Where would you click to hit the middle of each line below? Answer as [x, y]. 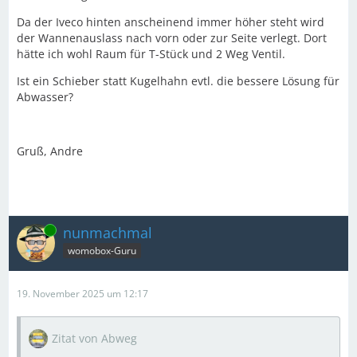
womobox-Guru [102, 251]
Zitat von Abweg [94, 338]
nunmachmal [108, 232]
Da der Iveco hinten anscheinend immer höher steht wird [171, 22]
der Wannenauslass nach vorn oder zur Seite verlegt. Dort [172, 37]
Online [31, 229]
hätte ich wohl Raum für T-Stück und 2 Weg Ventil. [151, 53]
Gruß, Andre [50, 151]
